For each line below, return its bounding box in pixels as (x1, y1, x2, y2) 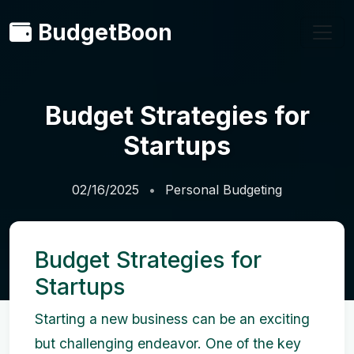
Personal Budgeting (165, 182, 282, 198)
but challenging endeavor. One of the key (35, 335, 301, 352)
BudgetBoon (38, 19, 172, 46)
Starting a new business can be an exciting (35, 311, 310, 327)
